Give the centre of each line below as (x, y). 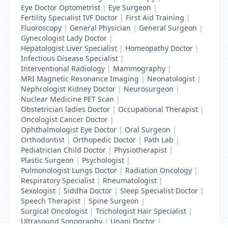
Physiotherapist (140, 150)
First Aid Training (155, 18)
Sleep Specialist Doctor (159, 191)
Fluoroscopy (41, 28)
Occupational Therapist (158, 109)
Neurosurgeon (149, 89)
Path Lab (159, 140)
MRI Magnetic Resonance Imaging (80, 79)
